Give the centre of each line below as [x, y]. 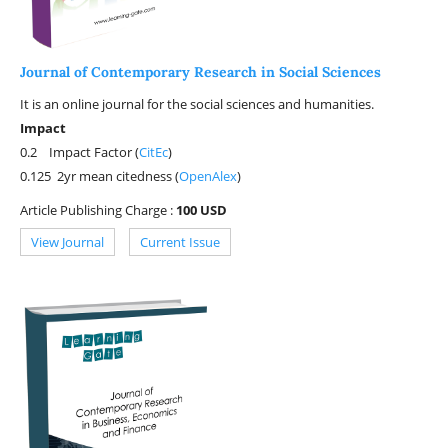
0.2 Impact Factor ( [79, 151]
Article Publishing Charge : [97, 209]
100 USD [201, 209]
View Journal [67, 241]
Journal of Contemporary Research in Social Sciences [200, 71]
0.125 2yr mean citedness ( [99, 175]
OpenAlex [207, 175]
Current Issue [179, 241]
